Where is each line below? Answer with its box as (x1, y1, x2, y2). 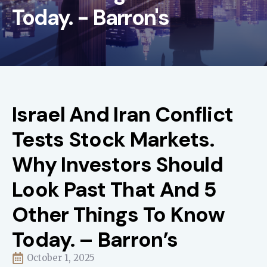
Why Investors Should (12, 151, 223, 178)
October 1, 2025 (27, 252, 95, 263)
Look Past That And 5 (12, 176, 216, 203)
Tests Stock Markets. (12, 126, 214, 153)
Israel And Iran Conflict (12, 101, 234, 128)
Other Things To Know (12, 201, 225, 228)
